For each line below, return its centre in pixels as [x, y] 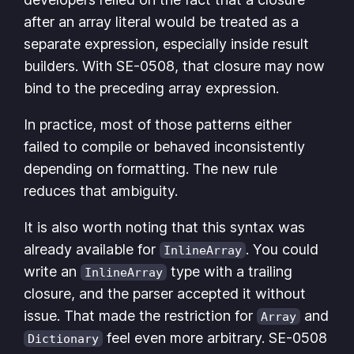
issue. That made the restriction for [141, 316]
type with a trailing [230, 272]
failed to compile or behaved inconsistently [165, 147]
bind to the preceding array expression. [152, 88]
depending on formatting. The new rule [151, 169]
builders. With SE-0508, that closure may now [175, 66]
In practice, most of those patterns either [158, 125]
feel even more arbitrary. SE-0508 [215, 338]
